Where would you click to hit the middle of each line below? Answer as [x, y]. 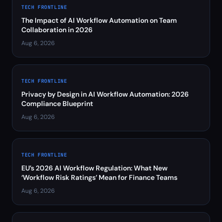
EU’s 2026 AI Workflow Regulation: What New [94, 168]
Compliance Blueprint [57, 104]
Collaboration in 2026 [57, 30]
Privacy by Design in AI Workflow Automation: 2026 [105, 94]
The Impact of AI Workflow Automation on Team [99, 20]
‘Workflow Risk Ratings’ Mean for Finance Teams [99, 177]
